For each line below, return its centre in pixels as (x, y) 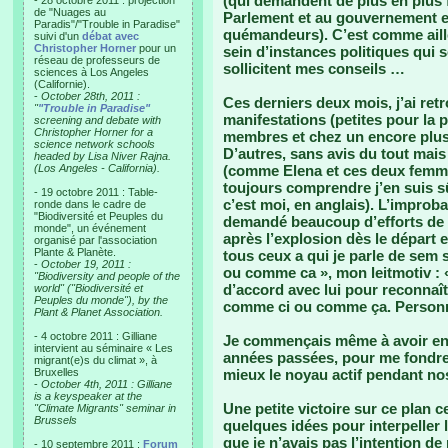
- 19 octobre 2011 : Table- (96, 192)
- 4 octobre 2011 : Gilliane (95, 336)
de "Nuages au (70, 12)
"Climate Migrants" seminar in (105, 408)
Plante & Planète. (75, 252)
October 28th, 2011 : (90, 96)
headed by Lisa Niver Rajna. (102, 156)
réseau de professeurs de (97, 60)
